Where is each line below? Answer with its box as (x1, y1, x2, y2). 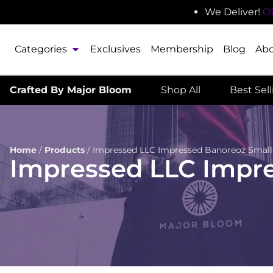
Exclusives (90, 43, 141, 55)
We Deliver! (204, 6, 260, 18)
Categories (15, 43, 67, 55)
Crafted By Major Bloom (10, 84, 132, 96)
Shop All (161, 84, 200, 96)
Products (44, 144, 85, 155)
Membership (151, 43, 213, 55)
